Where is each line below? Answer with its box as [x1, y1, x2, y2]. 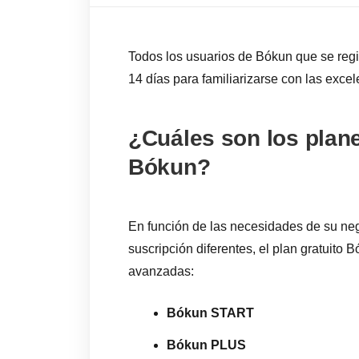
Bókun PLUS [167, 338, 246, 352]
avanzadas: [128, 264, 194, 278]
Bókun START [167, 306, 254, 320]
